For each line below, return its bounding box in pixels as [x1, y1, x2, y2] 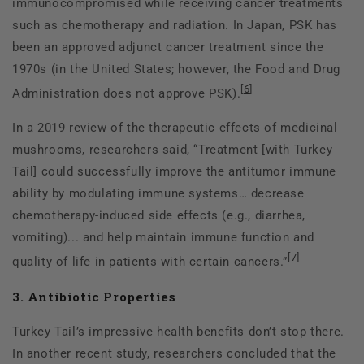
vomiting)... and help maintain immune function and [12, 230, 315, 245]
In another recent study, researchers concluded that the [12, 346, 337, 362]
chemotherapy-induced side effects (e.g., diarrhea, [12, 208, 306, 223]
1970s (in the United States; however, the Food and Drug [12, 62, 341, 77]
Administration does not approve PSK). [12, 86, 241, 102]
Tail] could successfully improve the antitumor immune [12, 164, 336, 180]
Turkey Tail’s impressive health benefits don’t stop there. [12, 324, 344, 340]
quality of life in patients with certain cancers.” [12, 254, 288, 270]
